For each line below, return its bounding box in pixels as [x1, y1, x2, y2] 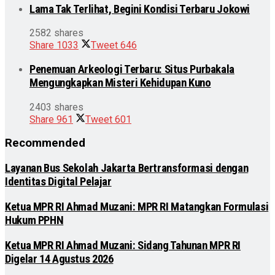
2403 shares [29, 101, 83, 113]
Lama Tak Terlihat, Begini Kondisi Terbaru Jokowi [29, 2, 250, 16]
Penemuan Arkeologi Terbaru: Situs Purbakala [29, 63, 234, 77]
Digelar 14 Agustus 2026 [5, 252, 114, 266]
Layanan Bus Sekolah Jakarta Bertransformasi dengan [5, 161, 249, 176]
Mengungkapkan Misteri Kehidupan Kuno [29, 76, 211, 90]
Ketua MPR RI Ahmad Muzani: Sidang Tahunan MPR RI [5, 238, 241, 252]
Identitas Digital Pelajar [5, 175, 112, 189]
